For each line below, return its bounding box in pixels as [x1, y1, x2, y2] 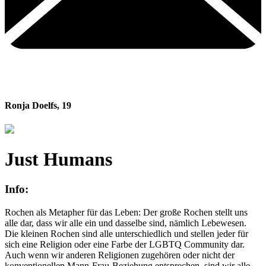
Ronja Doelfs [5, 100, 57, 111]
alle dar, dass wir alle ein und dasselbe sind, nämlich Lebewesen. [5, 218, 246, 229]
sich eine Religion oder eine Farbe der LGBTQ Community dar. [5, 239, 245, 250]
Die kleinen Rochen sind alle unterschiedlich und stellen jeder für [5, 229, 248, 239]
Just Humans [5, 148, 112, 170]
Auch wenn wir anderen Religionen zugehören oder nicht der [5, 250, 235, 261]
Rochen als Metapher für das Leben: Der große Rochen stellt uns [5, 207, 248, 218]
